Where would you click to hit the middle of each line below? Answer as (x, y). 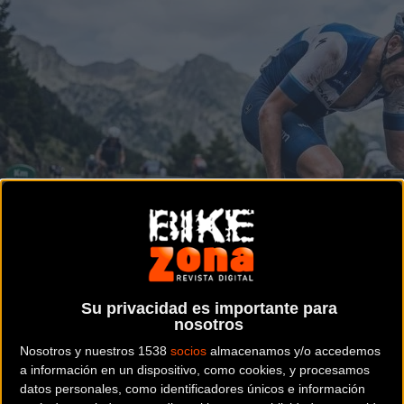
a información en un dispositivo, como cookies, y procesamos (195, 369)
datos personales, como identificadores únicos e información (193, 388)
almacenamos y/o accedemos (294, 350)
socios (188, 350)
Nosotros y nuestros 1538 (95, 350)
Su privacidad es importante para (209, 308)
